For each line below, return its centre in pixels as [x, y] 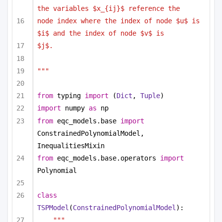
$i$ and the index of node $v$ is [101, 33]
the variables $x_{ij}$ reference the [109, 9]
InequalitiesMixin [71, 145]
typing [69, 96]
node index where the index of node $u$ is [118, 21]
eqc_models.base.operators [107, 158]
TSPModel [53, 207]
